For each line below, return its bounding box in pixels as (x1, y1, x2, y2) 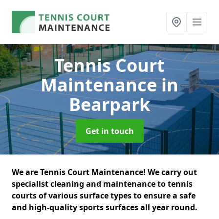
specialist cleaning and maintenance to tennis (12, 178, 193, 189)
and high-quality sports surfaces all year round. (12, 202, 199, 213)
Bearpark (69, 92, 150, 116)
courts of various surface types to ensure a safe (12, 190, 196, 201)
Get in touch (85, 126, 134, 136)
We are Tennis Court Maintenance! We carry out (12, 167, 197, 177)
